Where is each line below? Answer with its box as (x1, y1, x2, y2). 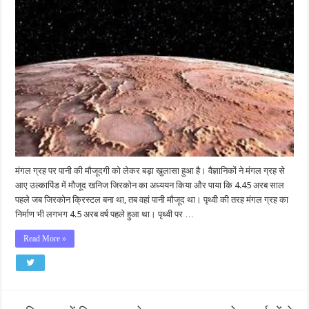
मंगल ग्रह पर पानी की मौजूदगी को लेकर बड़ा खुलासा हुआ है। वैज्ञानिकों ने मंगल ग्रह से (15, 165, 286, 176)
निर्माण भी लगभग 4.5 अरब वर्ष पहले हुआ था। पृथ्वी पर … (15, 208, 195, 219)
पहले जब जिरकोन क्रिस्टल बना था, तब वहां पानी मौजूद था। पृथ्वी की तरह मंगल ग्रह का (15, 194, 289, 205)
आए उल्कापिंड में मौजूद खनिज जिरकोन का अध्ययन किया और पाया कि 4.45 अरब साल (15, 179, 285, 190)
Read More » (23, 233, 67, 243)
